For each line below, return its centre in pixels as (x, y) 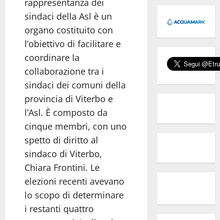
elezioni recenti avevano (74, 181)
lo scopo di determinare (74, 195)
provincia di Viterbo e (69, 99)
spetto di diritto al (61, 140)
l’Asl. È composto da (66, 113)
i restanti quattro (59, 209)
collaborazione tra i (64, 71)
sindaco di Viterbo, (63, 154)
